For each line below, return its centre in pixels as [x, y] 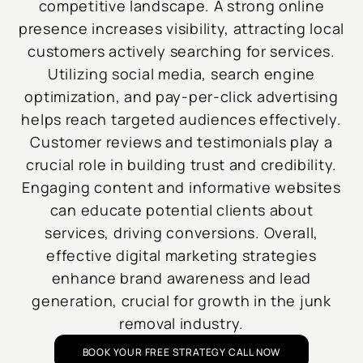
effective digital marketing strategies [181, 256]
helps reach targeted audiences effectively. [181, 120]
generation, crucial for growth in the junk [181, 301]
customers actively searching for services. [181, 51]
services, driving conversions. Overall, [181, 233]
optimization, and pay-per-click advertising [181, 97]
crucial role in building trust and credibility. [181, 165]
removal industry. [181, 324]
